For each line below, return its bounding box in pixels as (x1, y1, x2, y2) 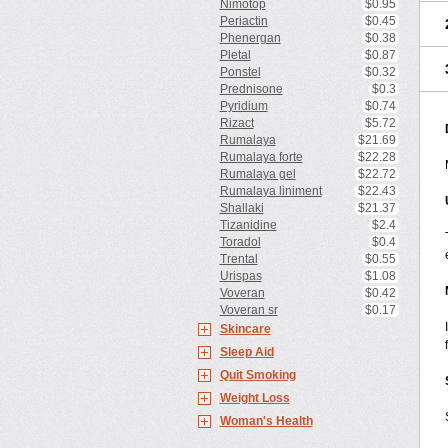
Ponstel (219, 65, 261, 79)
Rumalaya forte (219, 150, 303, 164)
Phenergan (219, 31, 281, 45)
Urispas (219, 269, 262, 283)
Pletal (219, 48, 251, 62)
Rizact (219, 116, 254, 130)
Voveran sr (219, 303, 278, 317)
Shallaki (219, 201, 264, 215)
